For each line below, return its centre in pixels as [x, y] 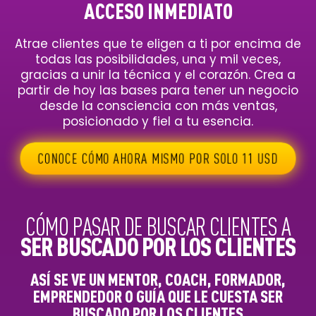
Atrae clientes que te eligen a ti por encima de [158, 43]
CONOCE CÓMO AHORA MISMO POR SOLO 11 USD [158, 158]
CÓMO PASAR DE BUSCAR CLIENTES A [158, 226]
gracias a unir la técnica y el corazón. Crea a [158, 74]
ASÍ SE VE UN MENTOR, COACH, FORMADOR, [158, 279]
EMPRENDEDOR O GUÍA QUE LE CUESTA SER [158, 296]
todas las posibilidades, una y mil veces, [158, 59]
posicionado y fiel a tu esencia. [158, 121]
